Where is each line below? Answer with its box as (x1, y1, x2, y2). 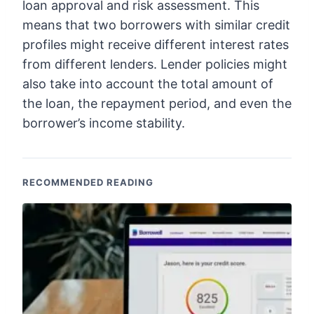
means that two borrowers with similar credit (22, 17, 290, 32)
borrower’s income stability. (22, 115, 185, 130)
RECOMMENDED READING (22, 176, 153, 188)
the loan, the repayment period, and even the (22, 95, 292, 111)
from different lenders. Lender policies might (22, 56, 287, 71)
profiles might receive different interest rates (22, 36, 289, 52)
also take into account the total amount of (22, 76, 273, 91)
